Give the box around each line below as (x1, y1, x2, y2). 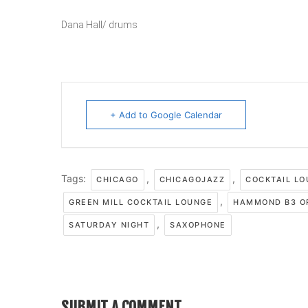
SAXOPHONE (170, 220, 226, 230)
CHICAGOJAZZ (159, 175, 225, 184)
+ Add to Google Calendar (110, 109, 222, 120)
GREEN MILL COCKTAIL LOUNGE (69, 197, 212, 207)
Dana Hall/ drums (61, 19, 137, 30)
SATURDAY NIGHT (69, 220, 149, 230)
